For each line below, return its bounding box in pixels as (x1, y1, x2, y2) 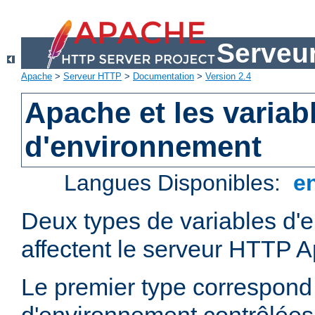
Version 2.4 (205, 71, 251, 82)
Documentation (133, 71, 194, 82)
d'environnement (25, 130, 262, 164)
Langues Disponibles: (64, 170, 288, 196)
